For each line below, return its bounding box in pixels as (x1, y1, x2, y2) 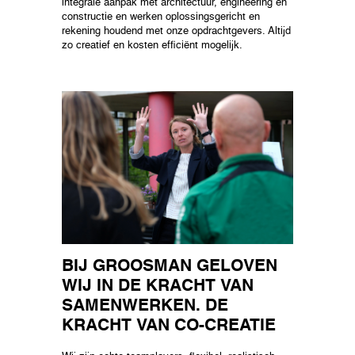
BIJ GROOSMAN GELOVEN (62, 258, 278, 276)
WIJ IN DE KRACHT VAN (62, 278, 254, 296)
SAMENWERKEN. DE (62, 298, 229, 315)
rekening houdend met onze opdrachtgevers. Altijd (62, 25, 292, 36)
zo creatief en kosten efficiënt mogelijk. (62, 40, 243, 51)
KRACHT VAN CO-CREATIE (62, 318, 277, 335)
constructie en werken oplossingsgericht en (62, 11, 261, 22)
